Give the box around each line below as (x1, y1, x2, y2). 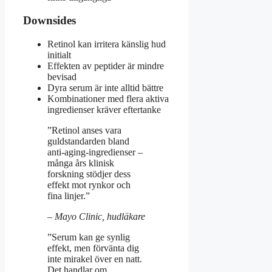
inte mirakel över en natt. (47, 254, 142, 265)
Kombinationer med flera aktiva (47, 93, 169, 104)
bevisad (47, 72, 76, 83)
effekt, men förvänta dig (47, 243, 139, 254)
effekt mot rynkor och (47, 180, 131, 191)
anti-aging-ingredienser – (47, 147, 143, 158)
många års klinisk (47, 158, 114, 169)
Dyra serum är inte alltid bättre (47, 83, 163, 93)
